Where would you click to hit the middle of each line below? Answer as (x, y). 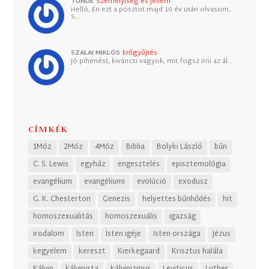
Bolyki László (180, 147)
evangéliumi (105, 182)
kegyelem (50, 251)
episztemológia (199, 164)
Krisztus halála (198, 251)
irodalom (49, 234)
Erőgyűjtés (140, 53)
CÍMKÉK (48, 128)
